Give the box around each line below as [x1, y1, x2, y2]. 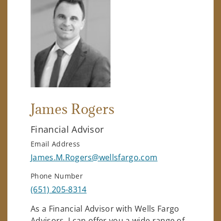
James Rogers [31, 100, 115, 118]
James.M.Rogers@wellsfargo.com [31, 151, 158, 163]
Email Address [31, 139, 80, 148]
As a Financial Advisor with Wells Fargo [31, 203, 180, 214]
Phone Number [31, 171, 83, 181]
